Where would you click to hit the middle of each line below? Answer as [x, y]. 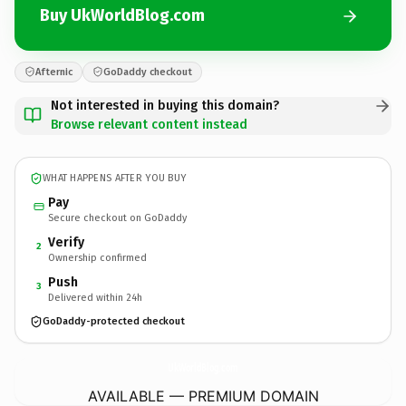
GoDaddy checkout [148, 72]
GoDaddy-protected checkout [114, 321]
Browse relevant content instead [149, 124]
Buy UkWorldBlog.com [122, 15]
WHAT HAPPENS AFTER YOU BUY [115, 178]
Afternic [54, 72]
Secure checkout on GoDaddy [117, 217]
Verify [66, 242]
